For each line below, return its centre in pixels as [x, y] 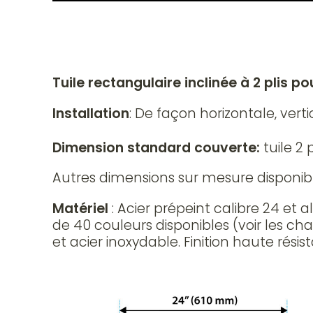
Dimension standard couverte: [158, 148]
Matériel [80, 208]
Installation [91, 113]
